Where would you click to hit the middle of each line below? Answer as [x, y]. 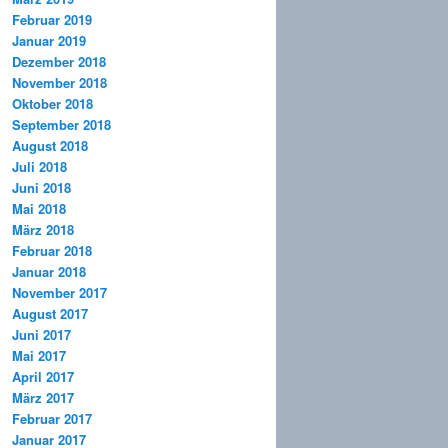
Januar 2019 [49, 41]
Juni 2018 [41, 188]
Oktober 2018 [52, 104]
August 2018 [50, 146]
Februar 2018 [52, 251]
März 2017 [43, 398]
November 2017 [59, 293]
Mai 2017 [39, 356]
